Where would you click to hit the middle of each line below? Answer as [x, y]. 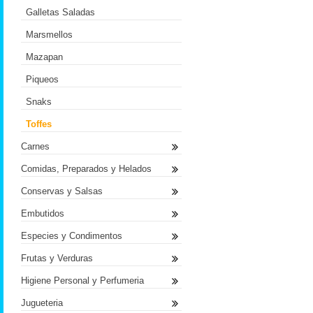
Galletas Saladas [60, 12]
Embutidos [43, 213]
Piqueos [42, 79]
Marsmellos [49, 35]
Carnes [35, 146]
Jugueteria [42, 303]
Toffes [39, 124]
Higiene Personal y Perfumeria [82, 281]
